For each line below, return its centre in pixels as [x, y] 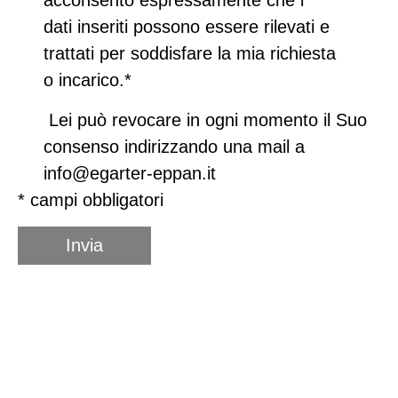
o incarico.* [88, 80]
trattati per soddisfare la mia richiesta [190, 53]
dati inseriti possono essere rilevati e [187, 26]
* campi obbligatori [91, 199]
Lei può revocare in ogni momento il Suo [205, 119]
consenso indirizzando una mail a [174, 146]
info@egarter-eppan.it [130, 173]
